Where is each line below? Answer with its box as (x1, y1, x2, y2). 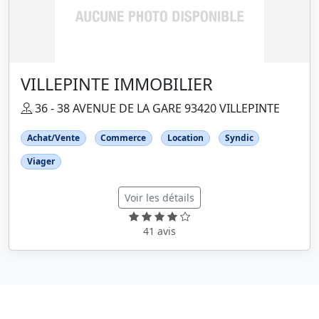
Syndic (224, 132, 253, 144)
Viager (26, 155, 55, 168)
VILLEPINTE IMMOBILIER (21, 73, 213, 95)
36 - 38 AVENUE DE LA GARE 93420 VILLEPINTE (32, 100, 280, 116)
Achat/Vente (26, 132, 80, 144)
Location (167, 132, 204, 144)
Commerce (100, 132, 147, 144)
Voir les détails (125, 191, 194, 205)
